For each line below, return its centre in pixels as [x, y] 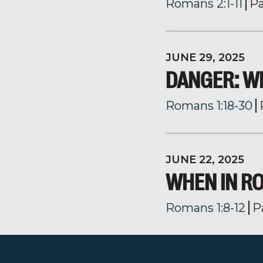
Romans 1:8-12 [205, 208]
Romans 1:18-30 [209, 106]
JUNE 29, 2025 [205, 58]
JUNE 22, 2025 [205, 160]
